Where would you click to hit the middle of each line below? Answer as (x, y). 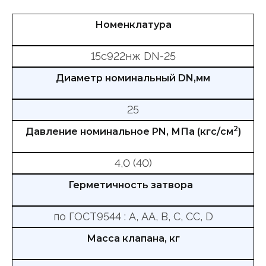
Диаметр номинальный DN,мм (133, 78)
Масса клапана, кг (133, 239)
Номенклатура (133, 25)
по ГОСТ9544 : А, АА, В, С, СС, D (133, 217)
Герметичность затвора (131, 185)
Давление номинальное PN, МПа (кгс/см (129, 132)
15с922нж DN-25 (133, 56)
